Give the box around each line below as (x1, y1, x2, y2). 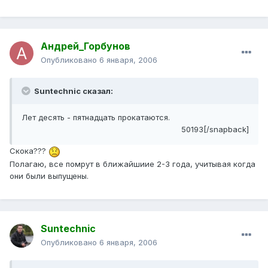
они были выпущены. (10, 170, 89, 181)
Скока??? (10, 146, 48, 156)
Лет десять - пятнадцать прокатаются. (22, 112, 170, 123)
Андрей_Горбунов (41, 40, 130, 53)
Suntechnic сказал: (32, 86, 113, 96)
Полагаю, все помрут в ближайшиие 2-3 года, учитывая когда (10, 159, 255, 169)
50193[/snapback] (181, 124, 249, 135)
